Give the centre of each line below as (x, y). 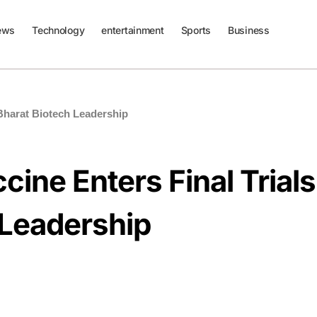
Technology (58, 30)
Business (248, 30)
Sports (196, 30)
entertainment (133, 30)
